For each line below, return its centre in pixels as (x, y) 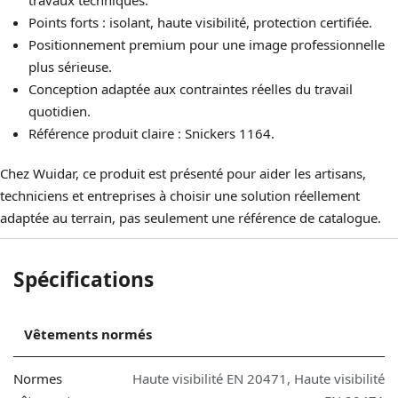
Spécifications (84, 280)
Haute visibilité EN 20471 (210, 379)
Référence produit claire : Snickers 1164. (151, 134)
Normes (38, 379)
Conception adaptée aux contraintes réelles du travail (191, 89)
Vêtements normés (88, 334)
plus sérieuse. (70, 67)
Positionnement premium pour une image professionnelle (207, 45)
